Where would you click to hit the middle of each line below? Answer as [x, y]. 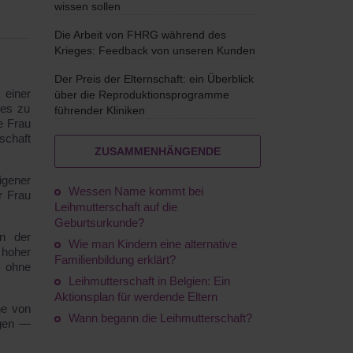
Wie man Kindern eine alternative [152, 244]
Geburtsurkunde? [99, 223]
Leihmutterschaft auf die [115, 207]
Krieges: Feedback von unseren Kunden [154, 50]
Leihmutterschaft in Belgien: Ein [149, 281]
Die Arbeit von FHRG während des [140, 35]
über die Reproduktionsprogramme [141, 95]
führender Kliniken [99, 110]
